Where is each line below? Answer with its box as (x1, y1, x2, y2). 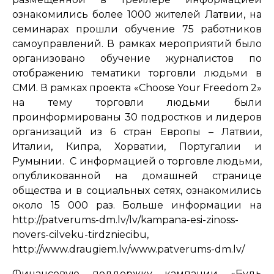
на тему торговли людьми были (12, 96, 262, 108)
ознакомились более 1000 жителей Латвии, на (12, 8, 262, 20)
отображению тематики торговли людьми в (12, 67, 262, 79)
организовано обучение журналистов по (12, 52, 262, 64)
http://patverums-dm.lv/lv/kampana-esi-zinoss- (12, 213, 239, 226)
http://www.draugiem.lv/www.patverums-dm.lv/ (12, 243, 245, 255)
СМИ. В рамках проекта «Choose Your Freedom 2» (12, 81, 262, 94)
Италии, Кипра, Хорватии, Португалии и (12, 140, 262, 152)
